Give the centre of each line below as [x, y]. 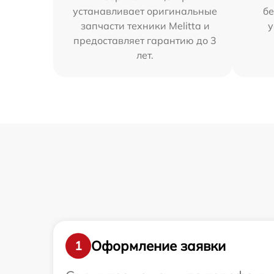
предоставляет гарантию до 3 [145, 40]
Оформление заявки [158, 246]
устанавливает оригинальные [145, 11]
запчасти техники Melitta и [145, 26]
